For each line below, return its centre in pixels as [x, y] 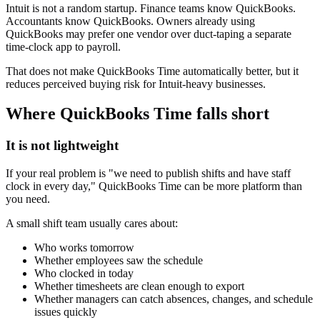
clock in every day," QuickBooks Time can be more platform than [154, 186]
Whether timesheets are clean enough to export [139, 286]
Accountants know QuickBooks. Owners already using [130, 21]
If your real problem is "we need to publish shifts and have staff [148, 174]
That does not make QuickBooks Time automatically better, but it [152, 71]
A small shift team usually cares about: [92, 224]
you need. [28, 199]
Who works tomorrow [84, 248]
